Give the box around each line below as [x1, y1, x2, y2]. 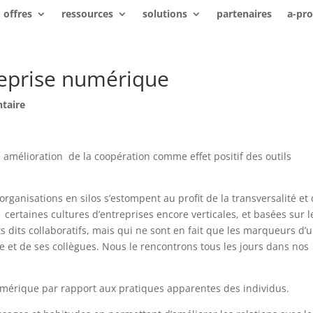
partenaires [216, 7, 272, 20]
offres [3, 7, 32, 20]
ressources [61, 7, 113, 20]
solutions [142, 7, 187, 20]
